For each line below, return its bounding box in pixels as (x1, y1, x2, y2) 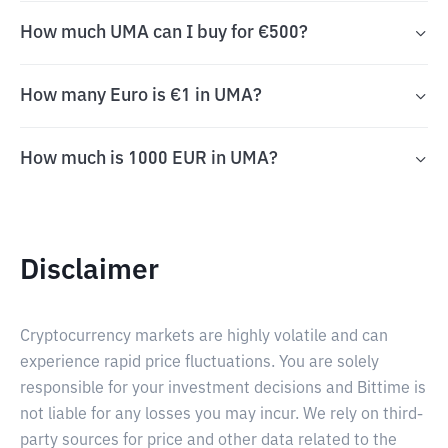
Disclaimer (20, 257, 159, 285)
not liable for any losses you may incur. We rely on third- (20, 407, 423, 423)
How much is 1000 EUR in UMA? (20, 150, 278, 168)
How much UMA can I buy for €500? (20, 24, 308, 42)
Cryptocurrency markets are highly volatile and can (20, 329, 388, 345)
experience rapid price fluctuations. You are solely (20, 355, 379, 371)
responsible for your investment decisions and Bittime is (20, 381, 426, 397)
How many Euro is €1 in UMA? (20, 87, 262, 105)
